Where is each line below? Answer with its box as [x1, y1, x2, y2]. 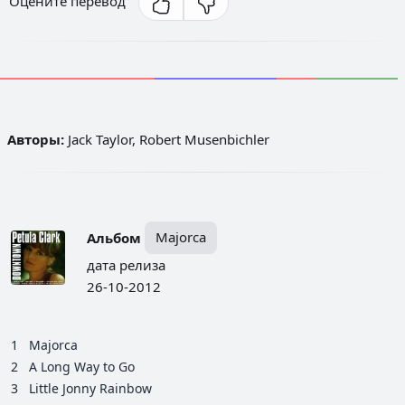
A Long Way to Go [29, 357, 135, 375]
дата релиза [87, 255, 165, 274]
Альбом [87, 228, 141, 247]
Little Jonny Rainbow [29, 379, 152, 397]
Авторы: [7, 129, 64, 148]
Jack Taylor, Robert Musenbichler [64, 129, 269, 148]
